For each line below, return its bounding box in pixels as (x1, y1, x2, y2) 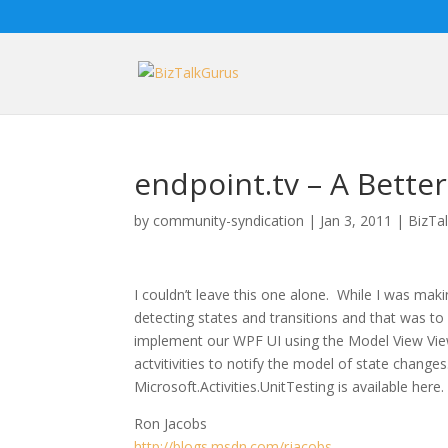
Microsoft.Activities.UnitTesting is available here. (134, 377, 445, 396)
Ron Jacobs (134, 414, 208, 433)
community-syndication (153, 211, 305, 230)
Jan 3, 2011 (320, 211, 393, 230)
